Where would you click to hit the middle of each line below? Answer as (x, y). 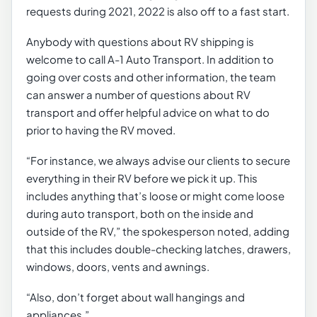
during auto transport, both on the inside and (140, 214)
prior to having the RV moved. (101, 130)
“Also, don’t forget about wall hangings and (136, 297)
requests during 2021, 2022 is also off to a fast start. (158, 11)
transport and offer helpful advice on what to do (148, 113)
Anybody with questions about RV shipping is (140, 42)
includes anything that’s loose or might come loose (155, 196)
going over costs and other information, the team (151, 77)
